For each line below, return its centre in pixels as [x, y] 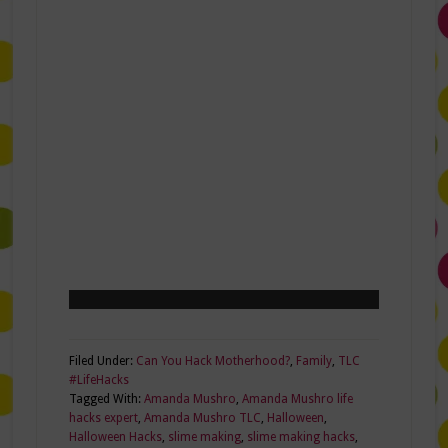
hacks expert [103, 418]
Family [313, 361]
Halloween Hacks [115, 437]
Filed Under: [102, 361]
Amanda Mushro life [297, 399]
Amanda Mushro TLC [202, 418]
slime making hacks [300, 437]
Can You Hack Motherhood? [212, 361]
